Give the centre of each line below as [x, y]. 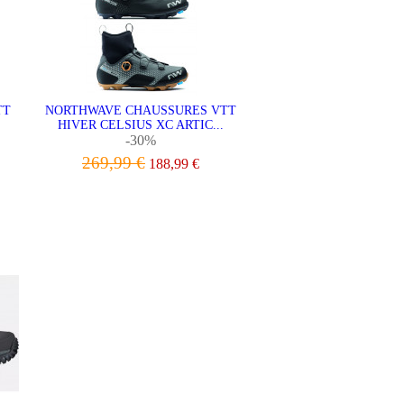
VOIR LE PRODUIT [141, 191]
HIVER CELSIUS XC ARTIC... [141, 125]
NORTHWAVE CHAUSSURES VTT [141, 110]
